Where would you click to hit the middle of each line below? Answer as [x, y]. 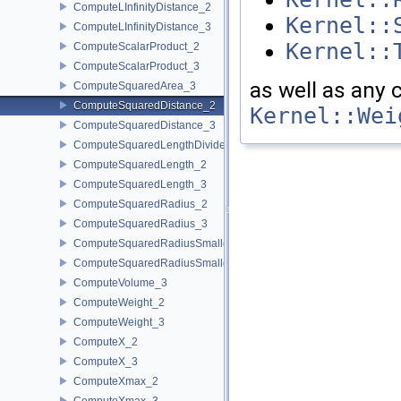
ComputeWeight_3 [119, 322]
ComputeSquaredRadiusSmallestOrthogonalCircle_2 [203, 243]
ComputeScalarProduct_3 [137, 66]
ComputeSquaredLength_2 [140, 164]
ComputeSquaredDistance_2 [145, 105]
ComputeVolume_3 [120, 282]
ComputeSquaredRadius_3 [141, 223]
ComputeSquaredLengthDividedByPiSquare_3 [188, 145]
